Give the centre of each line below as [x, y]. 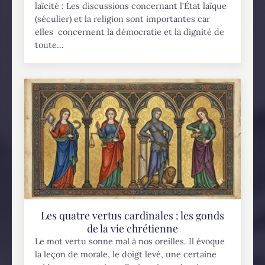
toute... [50, 45]
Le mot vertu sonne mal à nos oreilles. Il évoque [130, 241]
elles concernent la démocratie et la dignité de [130, 32]
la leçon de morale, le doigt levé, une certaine [126, 254]
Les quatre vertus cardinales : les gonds [132, 215]
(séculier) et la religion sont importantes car [123, 19]
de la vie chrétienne [132, 228]
